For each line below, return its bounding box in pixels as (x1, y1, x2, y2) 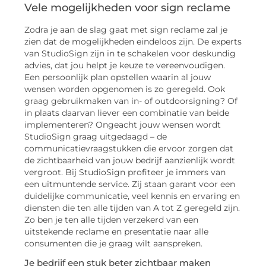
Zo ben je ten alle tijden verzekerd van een (24, 214, 198, 224)
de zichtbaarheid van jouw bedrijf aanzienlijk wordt (24, 155, 235, 165)
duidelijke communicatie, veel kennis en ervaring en (24, 191, 240, 201)
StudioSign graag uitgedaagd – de (24, 131, 167, 141)
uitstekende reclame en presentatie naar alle (24, 226, 208, 236)
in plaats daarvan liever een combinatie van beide (24, 107, 229, 118)
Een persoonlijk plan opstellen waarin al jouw (24, 72, 211, 82)
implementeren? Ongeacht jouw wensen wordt (24, 119, 221, 129)
